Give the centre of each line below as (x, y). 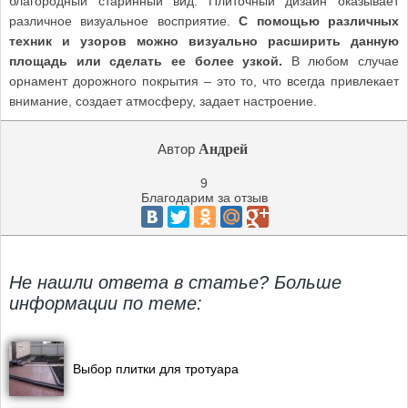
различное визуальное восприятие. (124, 20)
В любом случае (341, 61)
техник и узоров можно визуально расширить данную (204, 41)
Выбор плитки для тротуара (155, 368)
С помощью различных (319, 20)
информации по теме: (105, 303)
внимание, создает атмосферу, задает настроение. (163, 101)
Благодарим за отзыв (204, 197)
